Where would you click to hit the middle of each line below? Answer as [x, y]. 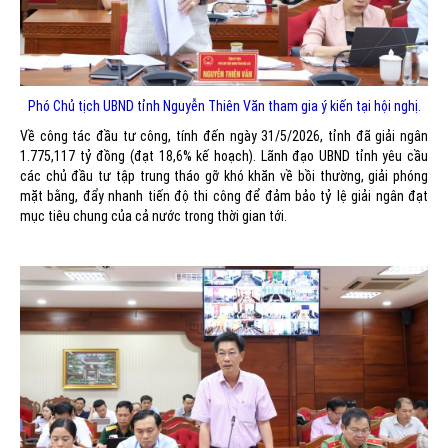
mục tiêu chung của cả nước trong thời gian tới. [153, 215]
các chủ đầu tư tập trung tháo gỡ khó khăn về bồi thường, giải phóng [224, 175]
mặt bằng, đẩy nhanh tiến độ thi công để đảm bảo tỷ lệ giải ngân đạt [224, 195]
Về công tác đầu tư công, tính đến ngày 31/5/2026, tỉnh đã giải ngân [224, 135]
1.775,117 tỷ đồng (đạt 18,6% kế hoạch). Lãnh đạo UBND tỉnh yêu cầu [224, 155]
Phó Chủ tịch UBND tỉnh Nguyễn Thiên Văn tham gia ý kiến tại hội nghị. [224, 105]
